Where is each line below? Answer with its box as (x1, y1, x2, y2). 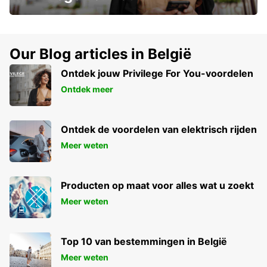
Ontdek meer (61, 84, 113, 95)
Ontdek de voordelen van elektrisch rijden (61, 123, 257, 136)
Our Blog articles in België (10, 45, 191, 63)
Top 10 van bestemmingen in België (61, 235, 227, 248)
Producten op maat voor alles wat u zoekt (61, 179, 254, 192)
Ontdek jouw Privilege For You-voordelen (61, 67, 253, 80)
